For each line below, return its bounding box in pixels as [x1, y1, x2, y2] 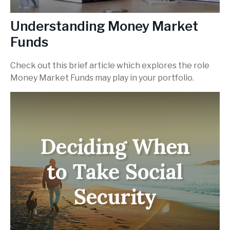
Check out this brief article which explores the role [10, 60, 209, 70]
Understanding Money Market [10, 17, 198, 34]
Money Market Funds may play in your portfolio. [10, 72, 194, 83]
